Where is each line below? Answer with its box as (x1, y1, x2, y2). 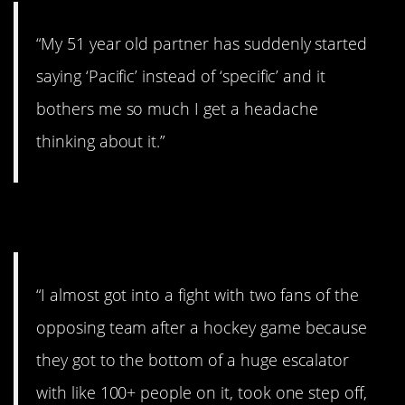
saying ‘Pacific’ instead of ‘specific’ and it (36, 65, 326, 88)
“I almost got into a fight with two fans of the (36, 283, 360, 306)
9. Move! (14, 194, 142, 242)
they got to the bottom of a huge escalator (36, 348, 350, 371)
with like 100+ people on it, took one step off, (36, 381, 368, 403)
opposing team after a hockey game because (36, 316, 368, 338)
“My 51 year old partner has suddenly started (36, 33, 368, 55)
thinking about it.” (36, 130, 165, 153)
